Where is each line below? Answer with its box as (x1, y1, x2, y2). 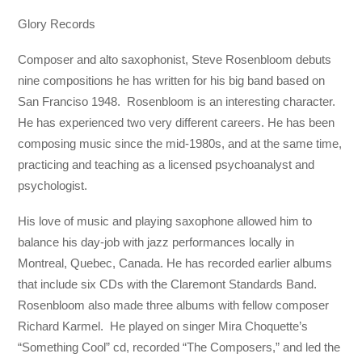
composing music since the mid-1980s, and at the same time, (18, 136, 343, 150)
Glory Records (18, 16, 96, 31)
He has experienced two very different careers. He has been (18, 115, 335, 129)
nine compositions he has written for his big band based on (18, 73, 326, 87)
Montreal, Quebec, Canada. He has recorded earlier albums (18, 256, 333, 271)
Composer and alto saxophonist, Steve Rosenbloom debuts (18, 52, 332, 66)
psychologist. (18, 178, 88, 192)
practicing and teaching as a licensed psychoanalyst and (18, 157, 315, 171)
